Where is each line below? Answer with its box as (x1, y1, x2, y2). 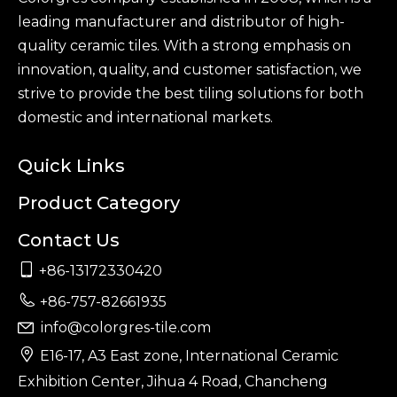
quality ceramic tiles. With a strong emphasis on (18, 37, 351, 55)
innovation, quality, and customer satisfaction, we (18, 61, 362, 79)
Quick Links (18, 155, 125, 177)
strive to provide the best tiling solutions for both (18, 85, 363, 103)
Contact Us (18, 230, 120, 252)
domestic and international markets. (18, 109, 273, 127)
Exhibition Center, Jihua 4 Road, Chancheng (18, 373, 328, 391)
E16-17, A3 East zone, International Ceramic (40, 347, 339, 365)
